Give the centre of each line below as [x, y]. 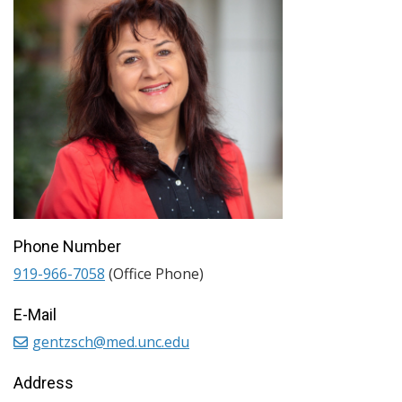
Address [44, 382]
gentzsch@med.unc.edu [111, 341]
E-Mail [35, 314]
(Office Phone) [154, 273]
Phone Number [67, 246]
